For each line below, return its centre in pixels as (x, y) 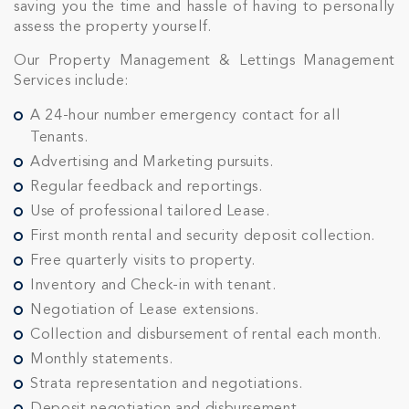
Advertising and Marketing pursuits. (152, 163)
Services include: (72, 81)
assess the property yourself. (113, 27)
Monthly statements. (102, 360)
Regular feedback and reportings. (147, 187)
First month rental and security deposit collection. (203, 236)
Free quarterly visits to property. (143, 261)
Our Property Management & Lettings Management (204, 61)
